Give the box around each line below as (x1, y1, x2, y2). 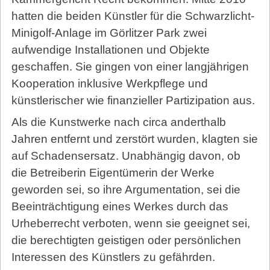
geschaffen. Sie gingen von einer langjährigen (11, 60, 249, 74)
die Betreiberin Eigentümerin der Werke (11, 166, 215, 179)
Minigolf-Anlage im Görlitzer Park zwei (11, 27, 207, 40)
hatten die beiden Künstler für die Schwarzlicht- (11, 10, 254, 23)
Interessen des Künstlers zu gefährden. (11, 250, 215, 263)
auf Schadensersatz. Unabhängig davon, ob (11, 149, 240, 162)
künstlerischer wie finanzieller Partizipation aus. (11, 94, 255, 107)
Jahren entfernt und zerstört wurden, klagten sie (11, 132, 258, 145)
